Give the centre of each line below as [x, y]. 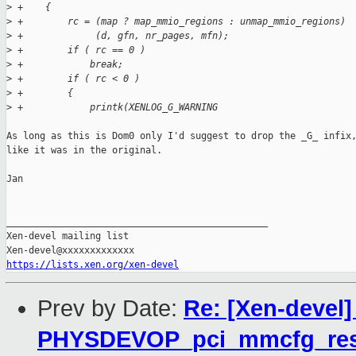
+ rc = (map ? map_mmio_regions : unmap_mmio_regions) [179, 22]
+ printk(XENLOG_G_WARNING [115, 108]
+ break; [68, 65]
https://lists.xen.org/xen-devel [93, 265]
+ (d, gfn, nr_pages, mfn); [120, 36]
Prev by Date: [110, 309]
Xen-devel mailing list [68, 236]
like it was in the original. [84, 151]
